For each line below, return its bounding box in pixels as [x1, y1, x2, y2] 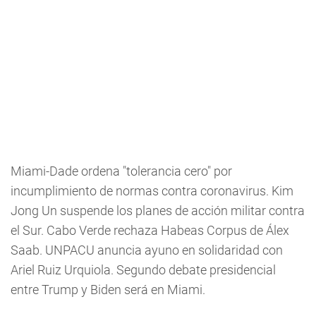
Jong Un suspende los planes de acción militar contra [11, 203, 305, 219]
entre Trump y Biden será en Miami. [11, 282, 205, 298]
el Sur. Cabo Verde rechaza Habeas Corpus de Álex [11, 223, 289, 238]
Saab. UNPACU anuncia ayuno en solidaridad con [11, 243, 283, 258]
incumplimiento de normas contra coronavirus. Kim [11, 183, 293, 199]
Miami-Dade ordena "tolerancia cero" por [11, 164, 232, 179]
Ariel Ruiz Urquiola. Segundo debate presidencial [11, 262, 276, 278]
